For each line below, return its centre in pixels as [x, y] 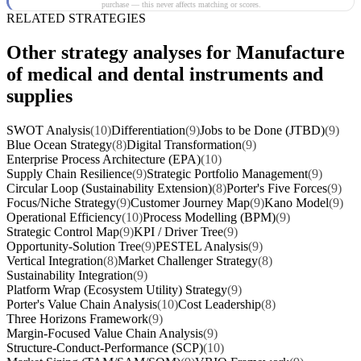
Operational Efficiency [64, 218]
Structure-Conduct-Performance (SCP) [105, 348]
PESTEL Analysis [202, 247]
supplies [39, 96]
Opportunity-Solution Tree [74, 247]
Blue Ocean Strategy [59, 145]
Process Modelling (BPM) [209, 218]
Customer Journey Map [190, 203]
